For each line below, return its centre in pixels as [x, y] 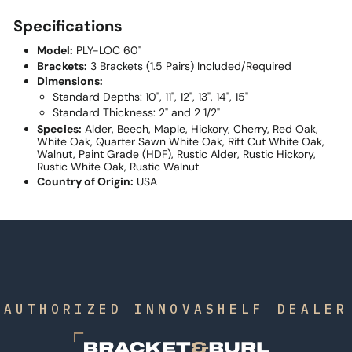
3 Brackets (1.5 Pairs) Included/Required [189, 66]
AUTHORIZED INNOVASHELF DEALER [176, 309]
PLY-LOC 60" [107, 50]
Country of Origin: [85, 181]
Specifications [68, 26]
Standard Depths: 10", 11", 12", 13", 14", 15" [150, 97]
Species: [59, 128]
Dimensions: [70, 81]
